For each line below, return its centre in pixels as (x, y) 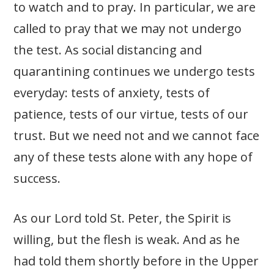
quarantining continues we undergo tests (135, 72)
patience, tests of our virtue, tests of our (131, 114)
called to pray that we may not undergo (128, 29)
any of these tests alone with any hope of (133, 157)
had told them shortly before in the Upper (136, 261)
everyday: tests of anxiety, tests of (112, 93)
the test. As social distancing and (108, 50)
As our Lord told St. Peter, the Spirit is (123, 218)
